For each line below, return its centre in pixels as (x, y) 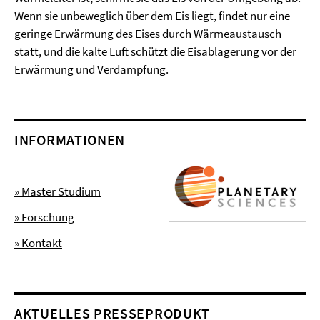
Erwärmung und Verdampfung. (91, 69)
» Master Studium (57, 191)
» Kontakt (38, 243)
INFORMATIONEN (70, 140)
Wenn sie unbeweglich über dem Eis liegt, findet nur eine (152, 16)
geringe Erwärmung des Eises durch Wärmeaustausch (148, 34)
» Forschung (44, 217)
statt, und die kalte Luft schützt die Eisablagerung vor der (155, 51)
